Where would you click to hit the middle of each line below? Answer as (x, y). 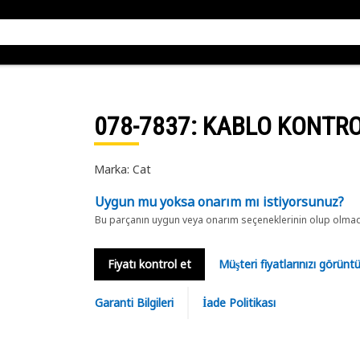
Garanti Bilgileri (134, 303)
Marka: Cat (122, 169)
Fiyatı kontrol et (149, 264)
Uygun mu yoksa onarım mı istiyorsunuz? (219, 202)
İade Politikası (239, 303)
